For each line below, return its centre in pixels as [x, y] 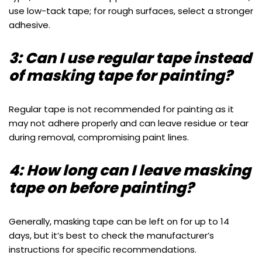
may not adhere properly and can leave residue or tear [129, 123]
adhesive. [30, 25]
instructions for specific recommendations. [103, 249]
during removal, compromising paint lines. [99, 137]
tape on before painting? [101, 188]
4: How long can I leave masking [130, 170]
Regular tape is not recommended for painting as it [121, 109]
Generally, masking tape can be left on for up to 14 [119, 221]
